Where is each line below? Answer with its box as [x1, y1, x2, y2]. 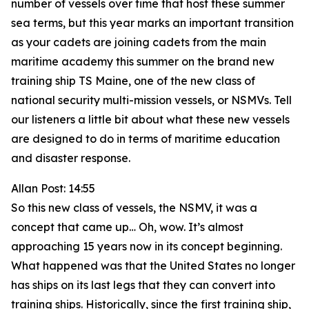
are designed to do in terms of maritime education [11, 132, 280, 146]
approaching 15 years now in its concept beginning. [11, 239, 282, 253]
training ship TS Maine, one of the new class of [11, 74, 255, 88]
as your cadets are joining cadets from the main [11, 35, 266, 49]
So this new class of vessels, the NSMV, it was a [11, 201, 257, 215]
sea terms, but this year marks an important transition [11, 16, 294, 30]
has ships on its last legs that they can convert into [11, 278, 275, 292]
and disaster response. [11, 151, 130, 165]
